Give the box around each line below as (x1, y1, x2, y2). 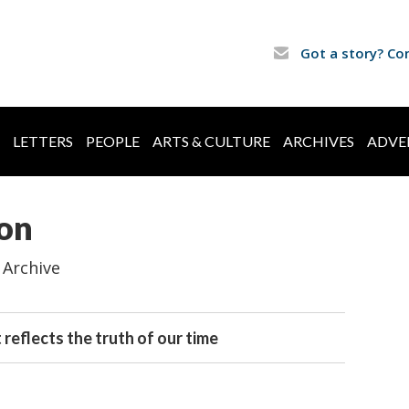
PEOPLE (86, 132, 140, 151)
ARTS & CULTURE (152, 132, 270, 151)
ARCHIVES (283, 132, 354, 151)
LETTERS (13, 132, 73, 151)
